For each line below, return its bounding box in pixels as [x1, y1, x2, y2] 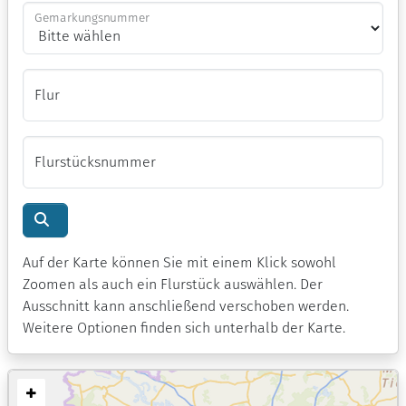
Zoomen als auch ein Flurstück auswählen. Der [23, 275, 323, 293]
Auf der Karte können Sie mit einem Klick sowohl [23, 253, 336, 271]
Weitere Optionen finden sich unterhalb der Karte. [23, 318, 345, 336]
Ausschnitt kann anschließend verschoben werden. [23, 296, 349, 314]
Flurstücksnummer [34, 152, 156, 170]
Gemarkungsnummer [34, 10, 150, 25]
